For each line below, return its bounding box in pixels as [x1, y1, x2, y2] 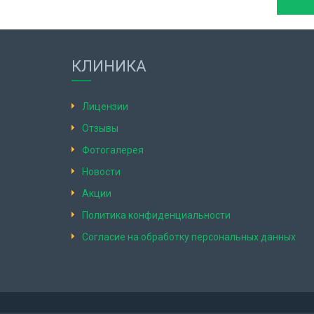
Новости [82, 166, 121, 177]
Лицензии [82, 101, 128, 112]
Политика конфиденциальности [82, 210, 231, 221]
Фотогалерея [82, 144, 144, 156]
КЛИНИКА [71, 57, 146, 75]
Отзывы [82, 123, 118, 134]
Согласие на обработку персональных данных [82, 231, 296, 243]
